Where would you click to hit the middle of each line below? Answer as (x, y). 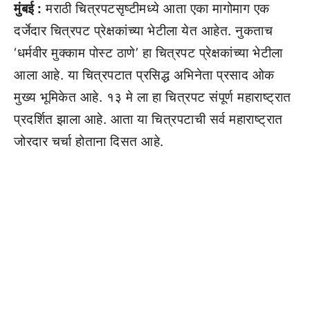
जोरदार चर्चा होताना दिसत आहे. (89, 142)
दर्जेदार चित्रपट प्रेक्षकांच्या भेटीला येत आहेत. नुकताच (143, 31)
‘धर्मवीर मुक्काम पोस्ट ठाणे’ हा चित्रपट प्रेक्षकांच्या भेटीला (148, 53)
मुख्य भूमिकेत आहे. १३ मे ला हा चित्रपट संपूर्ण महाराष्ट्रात (153, 97)
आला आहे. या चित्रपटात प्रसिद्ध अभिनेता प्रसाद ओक (144, 75)
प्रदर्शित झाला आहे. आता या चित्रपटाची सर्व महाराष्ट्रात (148, 119)
